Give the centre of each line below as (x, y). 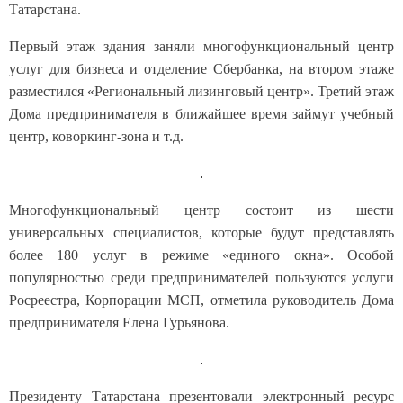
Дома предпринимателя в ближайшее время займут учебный (201, 114)
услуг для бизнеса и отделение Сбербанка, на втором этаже (201, 69)
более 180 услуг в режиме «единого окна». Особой (201, 255)
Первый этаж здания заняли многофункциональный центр (201, 46)
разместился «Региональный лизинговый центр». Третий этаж (201, 91)
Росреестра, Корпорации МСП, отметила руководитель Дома (201, 300)
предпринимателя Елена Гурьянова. (119, 322)
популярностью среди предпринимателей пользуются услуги (201, 278)
